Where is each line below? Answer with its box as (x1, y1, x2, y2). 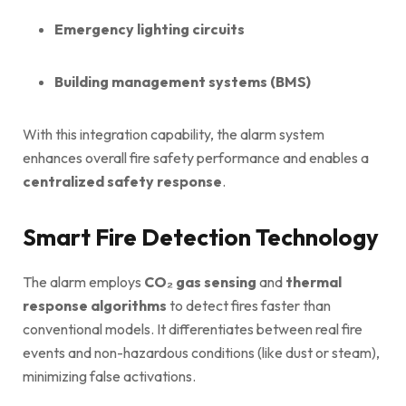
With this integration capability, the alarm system (23, 124, 324, 143)
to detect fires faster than (167, 295, 331, 314)
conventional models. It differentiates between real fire (23, 319, 362, 338)
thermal (285, 272, 342, 291)
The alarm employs (23, 272, 144, 291)
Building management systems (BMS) (54, 72, 311, 91)
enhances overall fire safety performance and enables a (23, 148, 369, 167)
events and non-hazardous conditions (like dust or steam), (23, 343, 380, 362)
